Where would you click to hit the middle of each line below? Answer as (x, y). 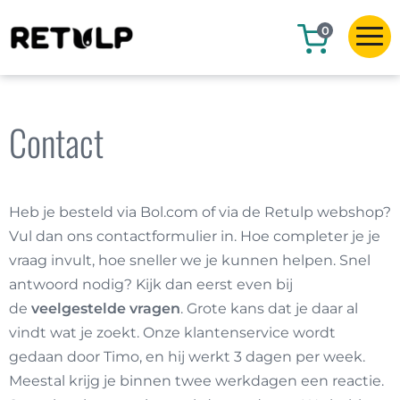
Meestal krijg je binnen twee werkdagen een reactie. (196, 381)
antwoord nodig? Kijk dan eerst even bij (151, 284)
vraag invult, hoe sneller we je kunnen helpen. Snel (190, 260)
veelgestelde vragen (106, 308)
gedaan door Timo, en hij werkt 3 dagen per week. (187, 357)
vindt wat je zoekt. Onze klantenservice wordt (172, 333)
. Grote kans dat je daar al (269, 308)
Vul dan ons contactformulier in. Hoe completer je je (195, 236)
